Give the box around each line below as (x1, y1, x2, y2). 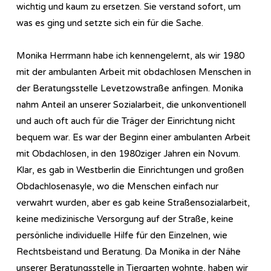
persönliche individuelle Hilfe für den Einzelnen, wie (16, 229, 227, 241)
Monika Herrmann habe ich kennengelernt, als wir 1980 (16, 50, 244, 61)
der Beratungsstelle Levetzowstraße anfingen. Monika (16, 82, 243, 94)
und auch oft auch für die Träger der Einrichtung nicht (16, 115, 235, 126)
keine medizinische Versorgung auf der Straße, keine (16, 213, 233, 224)
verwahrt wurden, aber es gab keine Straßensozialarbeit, (16, 197, 250, 208)
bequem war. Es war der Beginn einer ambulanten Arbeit (16, 131, 250, 143)
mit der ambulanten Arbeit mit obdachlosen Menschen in (16, 66, 251, 77)
